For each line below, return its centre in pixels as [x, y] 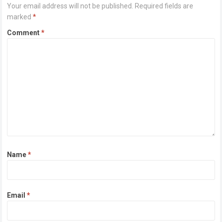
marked [20, 17]
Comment [24, 32]
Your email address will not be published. [70, 6]
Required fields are [164, 6]
